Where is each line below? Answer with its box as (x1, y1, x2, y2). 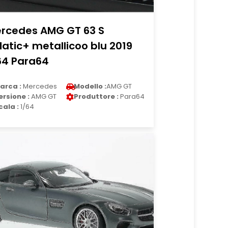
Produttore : (74, 92, 119, 101)
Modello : (74, 81, 107, 91)
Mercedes (21, 81, 58, 91)
